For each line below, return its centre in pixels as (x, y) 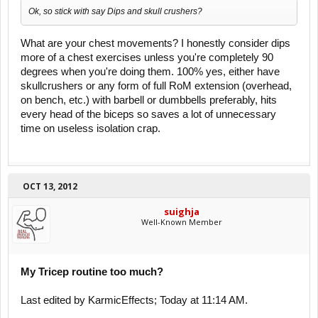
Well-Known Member (182, 221)
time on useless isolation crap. (91, 128)
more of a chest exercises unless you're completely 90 (147, 57)
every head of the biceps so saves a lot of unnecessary (148, 114)
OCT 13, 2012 (50, 186)
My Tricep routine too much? (92, 272)
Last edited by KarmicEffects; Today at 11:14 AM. (134, 300)
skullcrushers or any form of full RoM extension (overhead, (156, 86)
